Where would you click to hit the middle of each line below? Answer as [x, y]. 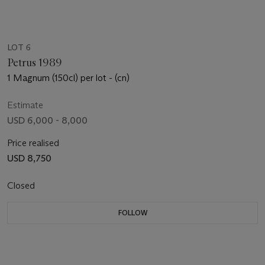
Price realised [33, 143]
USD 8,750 [29, 158]
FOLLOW [132, 212]
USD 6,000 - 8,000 [47, 120]
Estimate [25, 105]
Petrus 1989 [35, 62]
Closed [22, 185]
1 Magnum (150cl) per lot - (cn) [68, 77]
